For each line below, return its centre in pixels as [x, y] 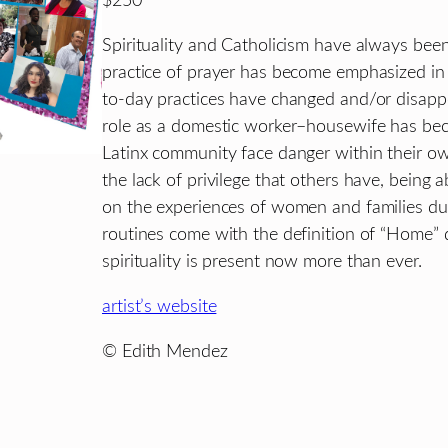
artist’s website [159, 306]
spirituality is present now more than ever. [262, 261]
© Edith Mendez [165, 351]
